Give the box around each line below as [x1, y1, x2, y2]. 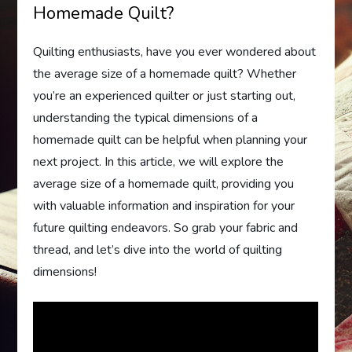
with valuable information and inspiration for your [33, 197, 295, 214]
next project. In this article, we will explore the [33, 153, 284, 170]
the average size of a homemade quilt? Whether [33, 65, 297, 82]
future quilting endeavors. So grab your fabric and [33, 219, 299, 236]
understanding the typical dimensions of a [33, 109, 258, 126]
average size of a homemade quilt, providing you [33, 175, 295, 192]
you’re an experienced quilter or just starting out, [33, 87, 296, 104]
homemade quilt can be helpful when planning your [33, 131, 308, 148]
